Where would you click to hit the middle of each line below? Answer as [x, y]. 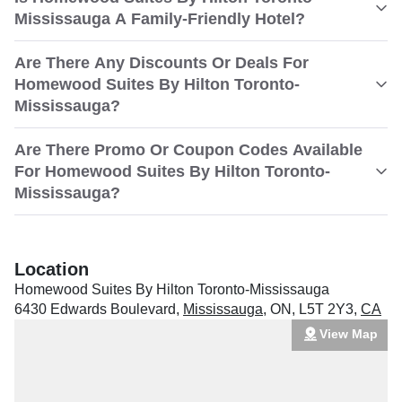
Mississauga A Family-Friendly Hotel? [160, 19]
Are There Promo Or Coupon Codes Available [188, 150]
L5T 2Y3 [326, 309]
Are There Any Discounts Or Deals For [162, 63]
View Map [348, 333]
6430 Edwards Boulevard [95, 309]
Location [52, 269]
